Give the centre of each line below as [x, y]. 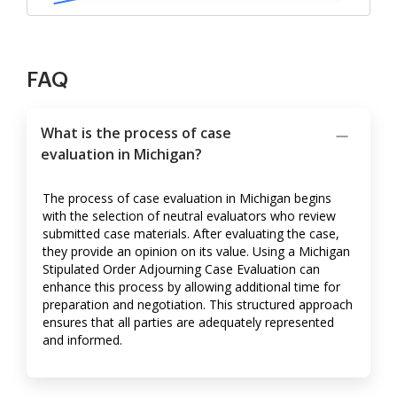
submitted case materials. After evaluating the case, [191, 234]
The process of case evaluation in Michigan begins [187, 198]
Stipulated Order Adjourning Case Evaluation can [181, 269]
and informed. [82, 340]
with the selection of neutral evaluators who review [189, 216]
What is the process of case [136, 133]
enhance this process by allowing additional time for [191, 287]
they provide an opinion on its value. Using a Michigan [196, 252]
